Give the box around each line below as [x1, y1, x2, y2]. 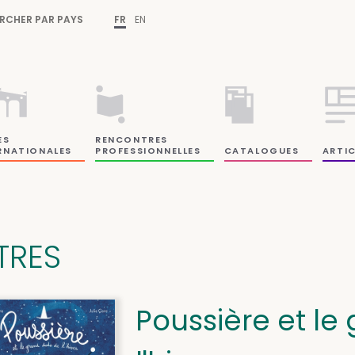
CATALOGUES [223, 143, 300, 157]
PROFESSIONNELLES [95, 143, 201, 157]
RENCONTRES [95, 132, 169, 146]
